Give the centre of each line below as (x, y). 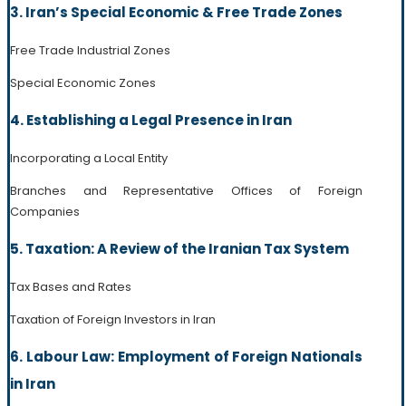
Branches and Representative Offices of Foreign (186, 190)
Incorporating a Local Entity (89, 158)
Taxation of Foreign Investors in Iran (113, 319)
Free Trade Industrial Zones (90, 50)
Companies (45, 211)
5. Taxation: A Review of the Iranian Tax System (179, 248)
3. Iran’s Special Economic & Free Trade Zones (176, 12)
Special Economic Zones (83, 82)
